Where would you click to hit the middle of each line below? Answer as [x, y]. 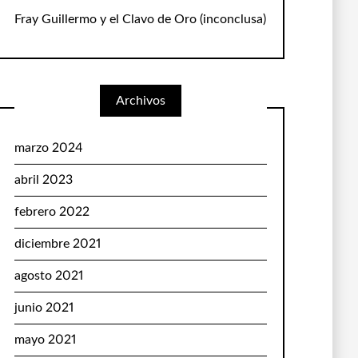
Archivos [140, 101]
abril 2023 [43, 180]
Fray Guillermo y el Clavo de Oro [105, 19]
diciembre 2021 [57, 244]
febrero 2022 [52, 212]
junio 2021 [44, 308]
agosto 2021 [48, 276]
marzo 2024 [48, 148]
